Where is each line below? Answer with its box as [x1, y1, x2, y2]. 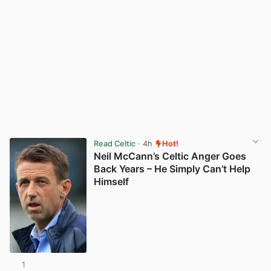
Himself [93, 175, 129, 188]
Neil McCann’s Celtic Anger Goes [93, 150, 246, 163]
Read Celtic [93, 139, 135, 148]
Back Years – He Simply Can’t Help [93, 163, 250, 175]
